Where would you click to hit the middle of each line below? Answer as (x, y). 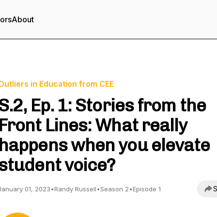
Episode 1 (147, 189)
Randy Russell (75, 189)
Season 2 (115, 189)
